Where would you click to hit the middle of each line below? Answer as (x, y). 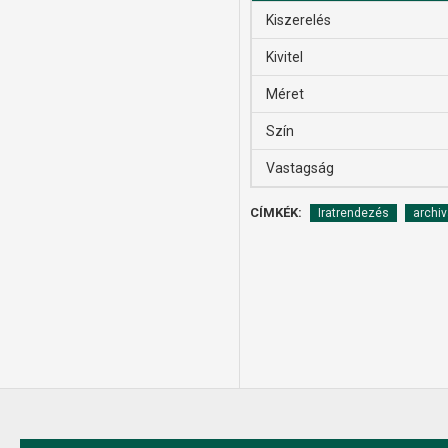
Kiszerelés (298, 20)
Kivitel (284, 57)
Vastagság (300, 168)
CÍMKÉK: (276, 212)
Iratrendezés (353, 212)
